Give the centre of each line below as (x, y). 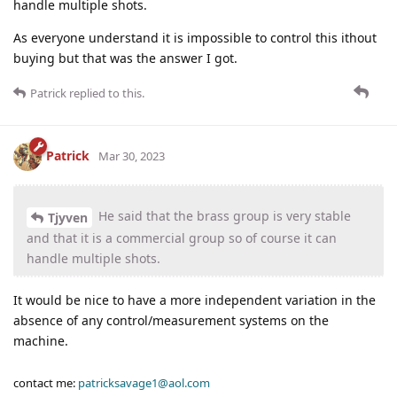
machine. (41, 340)
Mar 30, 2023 (132, 156)
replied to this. (105, 93)
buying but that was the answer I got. (125, 58)
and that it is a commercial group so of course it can (182, 237)
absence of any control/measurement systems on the (171, 320)
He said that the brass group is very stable (223, 215)
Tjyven (68, 217)
